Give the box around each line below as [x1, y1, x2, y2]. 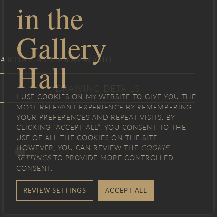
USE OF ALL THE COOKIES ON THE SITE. [16, 132, 159, 142]
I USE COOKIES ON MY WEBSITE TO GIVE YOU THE [16, 92, 196, 102]
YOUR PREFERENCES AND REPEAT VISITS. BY [16, 112, 175, 122]
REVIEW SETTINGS [23, 186, 87, 195]
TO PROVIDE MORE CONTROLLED [50, 153, 174, 163]
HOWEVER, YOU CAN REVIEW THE [16, 142, 141, 153]
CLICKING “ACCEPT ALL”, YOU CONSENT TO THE [16, 122, 186, 132]
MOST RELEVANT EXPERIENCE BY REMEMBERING [16, 102, 192, 112]
